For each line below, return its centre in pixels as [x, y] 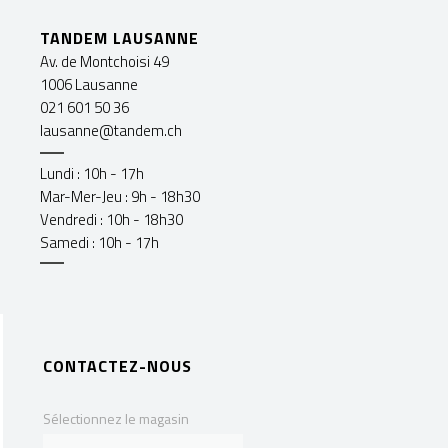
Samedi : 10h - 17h [99, 242]
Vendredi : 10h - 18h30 [111, 219]
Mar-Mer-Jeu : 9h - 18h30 [120, 196]
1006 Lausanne [89, 84]
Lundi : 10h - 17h [92, 173]
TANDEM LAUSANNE [119, 37]
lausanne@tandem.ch [111, 130]
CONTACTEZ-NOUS [117, 365]
